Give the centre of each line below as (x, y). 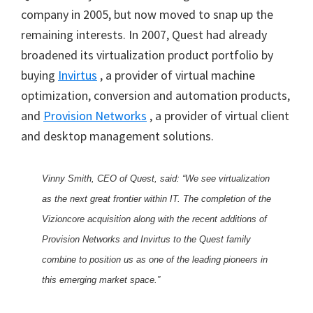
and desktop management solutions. (117, 136)
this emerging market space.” (101, 280)
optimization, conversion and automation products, (155, 95)
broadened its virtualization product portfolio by (147, 55)
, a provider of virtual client (218, 116)
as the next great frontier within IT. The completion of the (156, 199)
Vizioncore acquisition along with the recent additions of (154, 219)
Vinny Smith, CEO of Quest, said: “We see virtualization (156, 179)
